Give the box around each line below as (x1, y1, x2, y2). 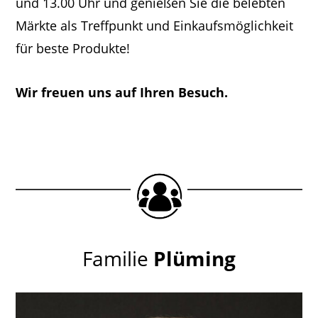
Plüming (153, 244, 236, 272)
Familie (82, 244, 153, 272)
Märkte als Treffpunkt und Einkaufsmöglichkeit (16, 17, 294, 35)
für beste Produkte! (16, 40, 131, 57)
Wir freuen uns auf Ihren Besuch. (16, 84, 229, 102)
